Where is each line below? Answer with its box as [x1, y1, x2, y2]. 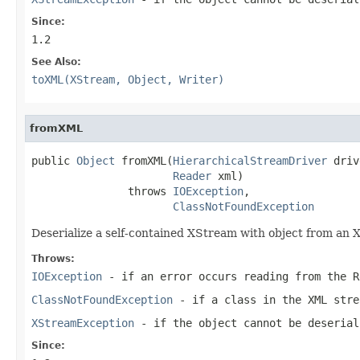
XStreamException [31, 316, 134, 329]
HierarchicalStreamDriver [173, 153, 327, 167]
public [31, 153, 76, 167]
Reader [173, 169, 211, 182]
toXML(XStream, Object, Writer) [31, 72, 224, 86]
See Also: [31, 55, 81, 67]
